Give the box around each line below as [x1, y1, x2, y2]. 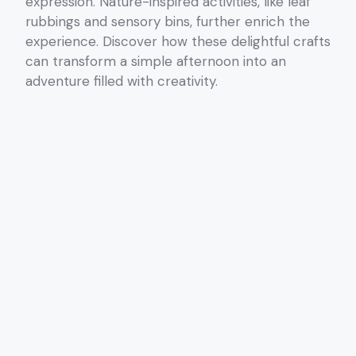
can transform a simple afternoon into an [25, 52, 286, 70]
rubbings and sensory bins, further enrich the [25, 12, 310, 30]
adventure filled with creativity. [25, 72, 218, 90]
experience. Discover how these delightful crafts [25, 32, 331, 50]
